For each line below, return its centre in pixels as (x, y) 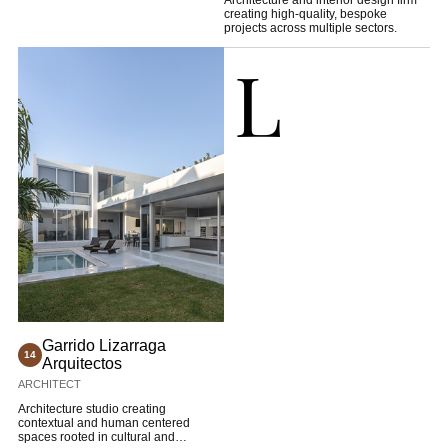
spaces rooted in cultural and (96, 437)
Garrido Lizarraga (103, 346)
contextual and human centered (103, 423)
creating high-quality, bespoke (305, 14)
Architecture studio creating (91, 409)
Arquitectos (81, 364)
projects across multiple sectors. (310, 28)
